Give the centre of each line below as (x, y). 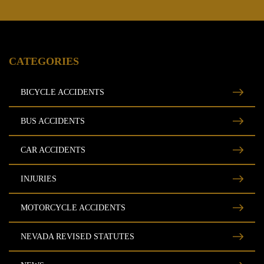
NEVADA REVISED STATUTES (77, 237)
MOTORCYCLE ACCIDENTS (73, 208)
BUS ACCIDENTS (53, 121)
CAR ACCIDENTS (53, 150)
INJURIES (39, 179)
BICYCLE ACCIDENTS (62, 92)
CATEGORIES (44, 61)
